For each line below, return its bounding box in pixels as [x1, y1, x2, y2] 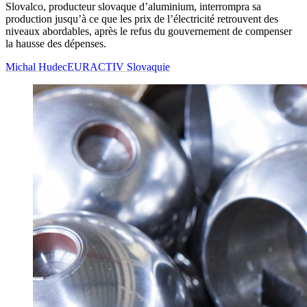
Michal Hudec [5, 61, 67, 73]
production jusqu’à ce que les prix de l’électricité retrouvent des [5, 13, 278, 25]
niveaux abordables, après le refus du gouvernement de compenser [5, 25, 292, 38]
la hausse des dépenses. [5, 38, 106, 50]
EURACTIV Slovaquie [67, 61, 170, 73]
